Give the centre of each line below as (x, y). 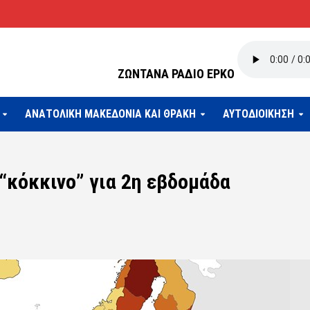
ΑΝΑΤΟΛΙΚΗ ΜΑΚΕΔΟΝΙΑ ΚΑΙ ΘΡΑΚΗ (110, 114)
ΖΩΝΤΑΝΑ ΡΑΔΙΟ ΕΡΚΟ (176, 74)
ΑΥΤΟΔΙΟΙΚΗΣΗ (258, 114)
